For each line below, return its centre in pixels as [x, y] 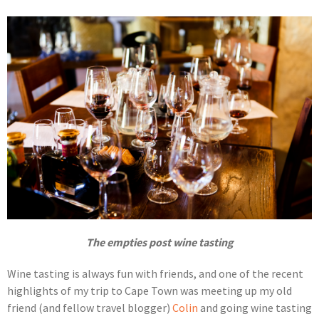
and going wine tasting [255, 308]
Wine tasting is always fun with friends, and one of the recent [155, 274]
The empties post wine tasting [159, 242]
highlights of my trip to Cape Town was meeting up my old [150, 291]
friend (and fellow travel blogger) [90, 308]
